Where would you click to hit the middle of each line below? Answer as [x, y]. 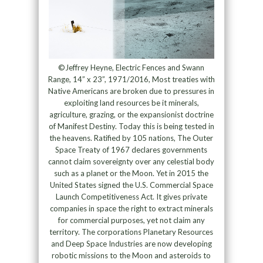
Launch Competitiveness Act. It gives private [131, 197]
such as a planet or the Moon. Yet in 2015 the [131, 173]
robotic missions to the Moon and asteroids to [131, 256]
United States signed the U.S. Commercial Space [131, 185]
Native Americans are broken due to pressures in [131, 91]
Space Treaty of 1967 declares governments [131, 150]
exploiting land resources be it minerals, [131, 103]
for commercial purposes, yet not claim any [131, 220]
